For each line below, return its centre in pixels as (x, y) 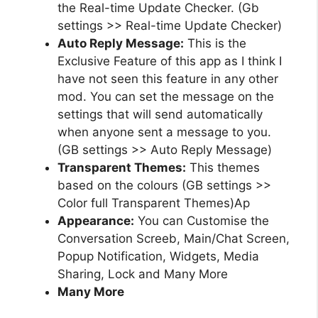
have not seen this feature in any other (168, 78)
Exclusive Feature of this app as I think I (170, 61)
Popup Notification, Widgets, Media (158, 256)
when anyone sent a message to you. (164, 132)
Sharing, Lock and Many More (143, 274)
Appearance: (96, 220)
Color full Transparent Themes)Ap (154, 203)
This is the (215, 43)
